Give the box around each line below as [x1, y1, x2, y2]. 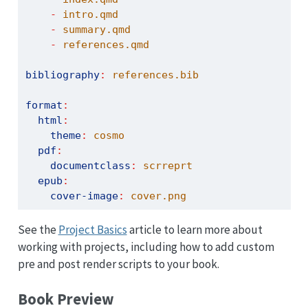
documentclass [49, 159, 131, 172]
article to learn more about [126, 221, 263, 237]
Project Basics [58, 221, 127, 237]
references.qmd [56, 38, 149, 51]
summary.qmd [56, 23, 131, 36]
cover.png [124, 189, 186, 202]
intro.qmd [56, 8, 118, 21]
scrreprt [136, 159, 192, 172]
